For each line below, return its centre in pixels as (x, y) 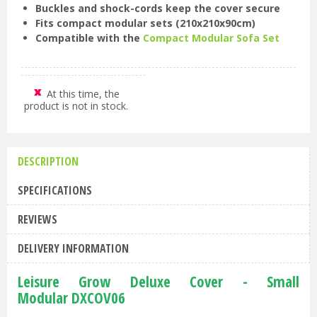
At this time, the (83, 94)
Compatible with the (89, 38)
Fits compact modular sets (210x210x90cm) (145, 23)
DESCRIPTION (48, 162)
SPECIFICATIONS (55, 191)
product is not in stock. (76, 106)
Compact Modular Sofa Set (211, 38)
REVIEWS (38, 220)
